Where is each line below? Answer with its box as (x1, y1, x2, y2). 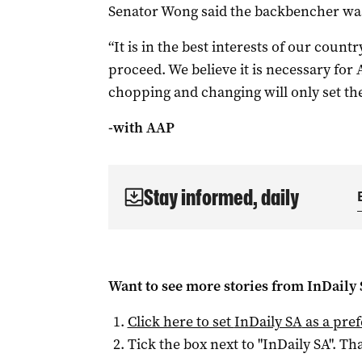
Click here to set (127, 312, 234, 331)
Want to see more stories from (107, 276, 307, 296)
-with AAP (107, 118, 175, 137)
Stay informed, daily (143, 184, 299, 210)
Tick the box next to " (127, 335, 263, 354)
